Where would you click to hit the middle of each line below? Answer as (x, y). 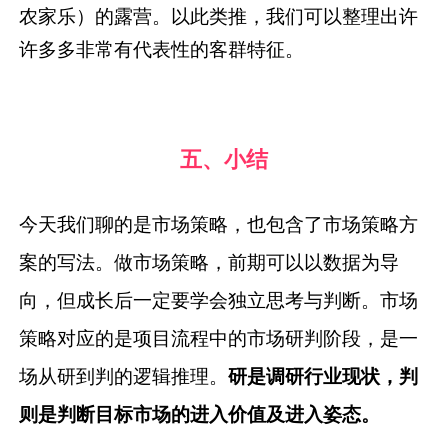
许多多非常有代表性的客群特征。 (162, 48)
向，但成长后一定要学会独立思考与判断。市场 (219, 299)
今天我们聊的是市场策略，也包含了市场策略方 (219, 223)
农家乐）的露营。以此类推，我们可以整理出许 (219, 15)
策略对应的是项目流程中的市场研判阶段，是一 (219, 337)
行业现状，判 (361, 375)
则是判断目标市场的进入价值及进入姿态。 (200, 413)
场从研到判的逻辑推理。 (124, 375)
